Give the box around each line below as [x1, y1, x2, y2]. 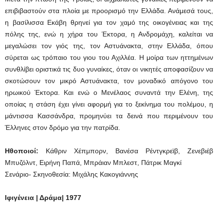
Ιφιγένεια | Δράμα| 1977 [5, 194, 81, 201]
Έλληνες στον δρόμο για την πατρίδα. [5, 124, 120, 131]
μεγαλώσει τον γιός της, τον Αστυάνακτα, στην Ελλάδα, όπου [5, 42, 213, 50]
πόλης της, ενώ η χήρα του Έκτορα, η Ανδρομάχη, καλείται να [5, 30, 213, 38]
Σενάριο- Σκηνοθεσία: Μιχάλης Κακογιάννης [5, 170, 138, 178]
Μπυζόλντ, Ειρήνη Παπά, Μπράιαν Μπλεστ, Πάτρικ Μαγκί [5, 159, 182, 166]
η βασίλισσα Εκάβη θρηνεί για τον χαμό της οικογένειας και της [5, 18, 213, 26]
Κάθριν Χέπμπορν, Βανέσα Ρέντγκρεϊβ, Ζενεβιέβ [38, 147, 213, 155]
